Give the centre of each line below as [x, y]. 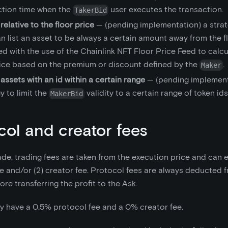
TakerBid [91, 10]
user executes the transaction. [166, 10]
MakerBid [67, 93]
